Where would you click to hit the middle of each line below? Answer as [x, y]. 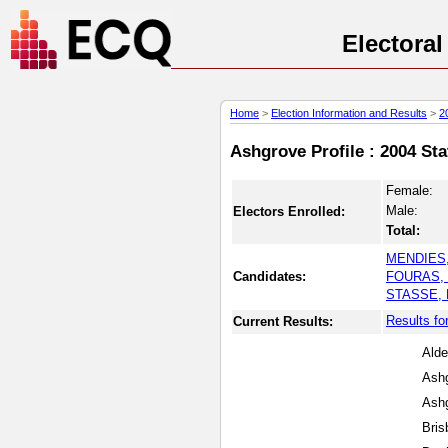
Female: [409, 190]
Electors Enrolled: [289, 211]
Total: [403, 230]
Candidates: [269, 276]
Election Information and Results [349, 113]
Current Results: [283, 321]
